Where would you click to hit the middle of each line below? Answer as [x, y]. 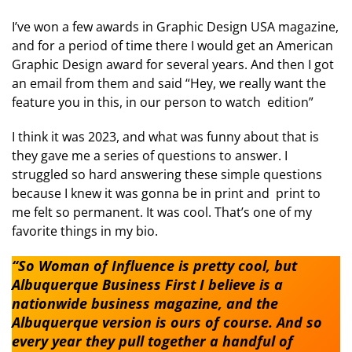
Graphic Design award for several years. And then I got [173, 64]
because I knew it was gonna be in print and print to [166, 193]
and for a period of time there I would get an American [172, 45]
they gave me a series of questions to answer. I [150, 155]
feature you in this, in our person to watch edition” [163, 102]
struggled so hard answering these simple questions [167, 174]
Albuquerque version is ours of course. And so [167, 322]
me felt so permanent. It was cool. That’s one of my [162, 212]
